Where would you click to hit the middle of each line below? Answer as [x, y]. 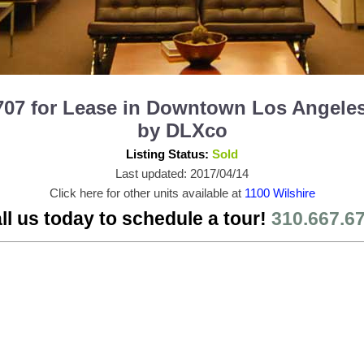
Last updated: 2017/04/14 [182, 173]
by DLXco [182, 130]
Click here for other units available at [147, 193]
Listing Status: [169, 154]
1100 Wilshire [279, 193]
